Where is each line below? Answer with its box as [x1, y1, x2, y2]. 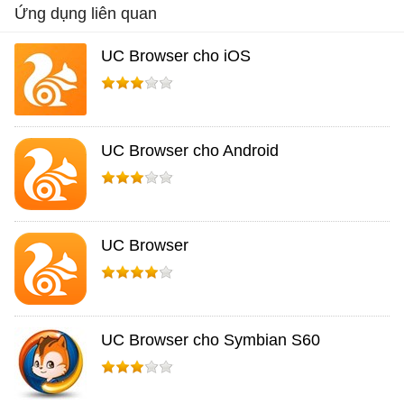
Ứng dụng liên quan [14, 5, 157, 23]
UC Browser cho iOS [101, 47, 251, 66]
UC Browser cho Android [101, 142, 279, 161]
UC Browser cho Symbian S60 [101, 331, 320, 350]
